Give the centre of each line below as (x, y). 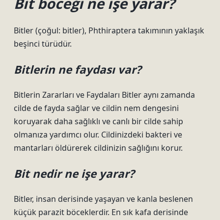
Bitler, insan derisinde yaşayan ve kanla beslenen (103, 199)
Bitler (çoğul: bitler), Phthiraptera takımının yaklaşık (109, 30)
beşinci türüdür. (43, 44)
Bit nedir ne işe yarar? (74, 174)
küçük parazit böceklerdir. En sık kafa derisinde (101, 212)
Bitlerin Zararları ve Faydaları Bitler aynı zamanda (104, 95)
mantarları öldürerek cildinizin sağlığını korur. (98, 148)
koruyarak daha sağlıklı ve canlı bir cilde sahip (98, 121)
